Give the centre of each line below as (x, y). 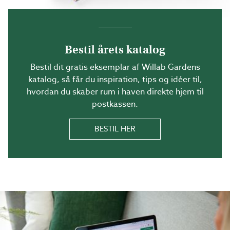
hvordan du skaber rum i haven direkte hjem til (115, 92)
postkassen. (115, 104)
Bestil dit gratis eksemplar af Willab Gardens (115, 67)
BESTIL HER (115, 129)
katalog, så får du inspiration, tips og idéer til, (115, 80)
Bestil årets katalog (115, 50)
